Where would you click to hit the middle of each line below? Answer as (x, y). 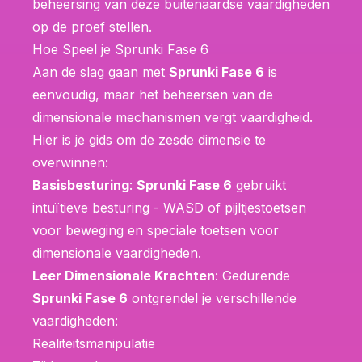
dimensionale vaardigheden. (117, 253)
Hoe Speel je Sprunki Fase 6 (120, 49)
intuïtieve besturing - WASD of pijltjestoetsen (169, 207)
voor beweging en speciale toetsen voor (156, 230)
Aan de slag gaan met (101, 72)
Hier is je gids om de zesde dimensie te (149, 139)
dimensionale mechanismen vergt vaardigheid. (173, 117)
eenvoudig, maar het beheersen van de (153, 94)
